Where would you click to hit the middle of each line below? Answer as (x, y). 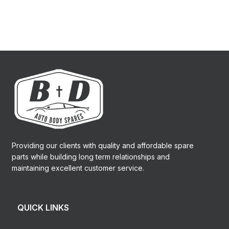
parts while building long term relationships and (90, 156)
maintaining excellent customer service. (78, 168)
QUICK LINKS (43, 207)
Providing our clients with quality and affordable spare (102, 145)
